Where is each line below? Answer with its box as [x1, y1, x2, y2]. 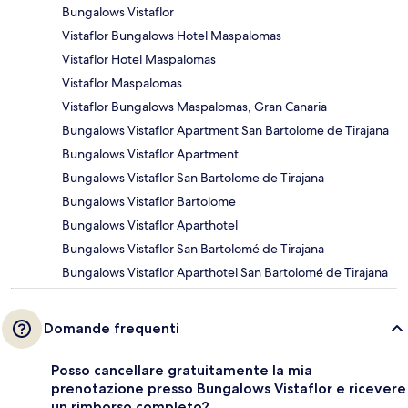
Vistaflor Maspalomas [62, 75, 182, 92]
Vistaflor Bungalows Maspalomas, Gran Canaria [62, 98, 327, 116]
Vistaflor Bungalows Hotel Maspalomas [62, 27, 281, 45]
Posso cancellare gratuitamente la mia [51, 362, 312, 380]
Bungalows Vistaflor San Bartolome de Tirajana [62, 169, 324, 187]
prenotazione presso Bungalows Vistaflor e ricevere [51, 380, 406, 398]
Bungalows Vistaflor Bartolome [62, 193, 236, 210]
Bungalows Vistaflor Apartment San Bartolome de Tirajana [62, 122, 389, 139]
